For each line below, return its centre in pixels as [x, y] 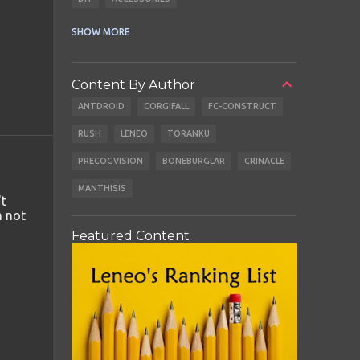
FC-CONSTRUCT [242, 106]
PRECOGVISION [110, 161]
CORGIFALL [166, 106]
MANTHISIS [102, 188]
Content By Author [133, 84]
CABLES [93, 26]
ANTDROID [101, 106]
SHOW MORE [100, 32]
